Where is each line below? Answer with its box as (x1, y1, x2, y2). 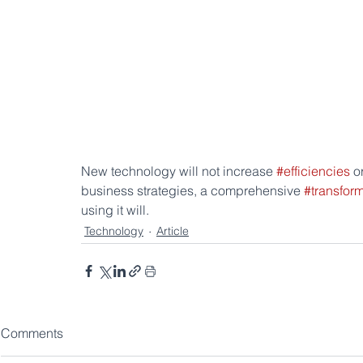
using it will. (81, 202, 149, 218)
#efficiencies (276, 163, 350, 179)
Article (156, 224, 189, 238)
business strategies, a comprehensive (81, 182, 304, 199)
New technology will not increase (81, 163, 276, 179)
